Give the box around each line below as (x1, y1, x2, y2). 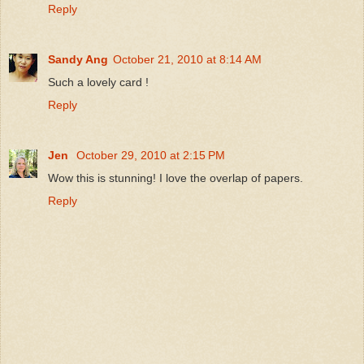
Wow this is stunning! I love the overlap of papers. (48, 171, 303, 184)
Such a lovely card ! (48, 75, 149, 89)
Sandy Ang (48, 52, 108, 66)
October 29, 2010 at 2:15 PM (76, 148, 225, 162)
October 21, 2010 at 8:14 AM (113, 52, 262, 66)
